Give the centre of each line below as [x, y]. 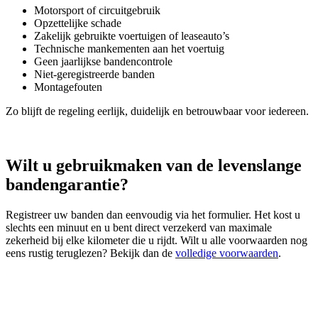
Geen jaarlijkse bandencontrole [105, 62]
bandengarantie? [71, 185]
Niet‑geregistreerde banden [96, 75]
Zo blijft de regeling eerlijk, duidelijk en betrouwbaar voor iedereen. [157, 111]
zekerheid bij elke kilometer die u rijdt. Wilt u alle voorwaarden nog [157, 241]
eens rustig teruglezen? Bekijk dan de [91, 253]
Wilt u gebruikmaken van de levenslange [154, 166]
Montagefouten [68, 87]
